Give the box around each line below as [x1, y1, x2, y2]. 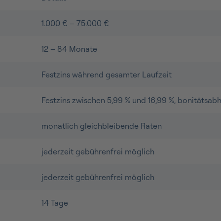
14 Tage [41, 197, 68, 208]
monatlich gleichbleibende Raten [41, 120, 162, 131]
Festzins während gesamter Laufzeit [41, 69, 172, 79]
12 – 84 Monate [41, 43, 97, 54]
